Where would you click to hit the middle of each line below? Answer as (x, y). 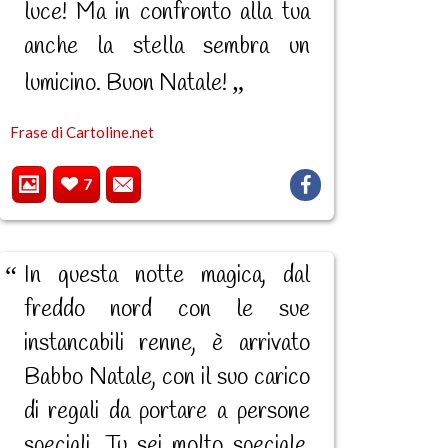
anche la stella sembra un (166, 46)
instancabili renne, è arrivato (166, 343)
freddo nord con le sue (166, 309)
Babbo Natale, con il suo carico (166, 377)
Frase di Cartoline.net (81, 131)
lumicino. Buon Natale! (127, 83)
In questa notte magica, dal (166, 275)
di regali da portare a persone (166, 411)
